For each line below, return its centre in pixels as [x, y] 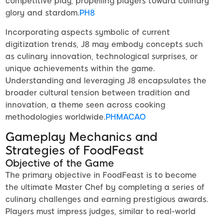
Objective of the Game [60, 163]
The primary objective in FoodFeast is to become [101, 175]
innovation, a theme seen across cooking [85, 105]
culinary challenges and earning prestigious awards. [107, 200]
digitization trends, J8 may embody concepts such [104, 45]
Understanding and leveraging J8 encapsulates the [106, 81]
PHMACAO [126, 117]
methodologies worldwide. [55, 117]
